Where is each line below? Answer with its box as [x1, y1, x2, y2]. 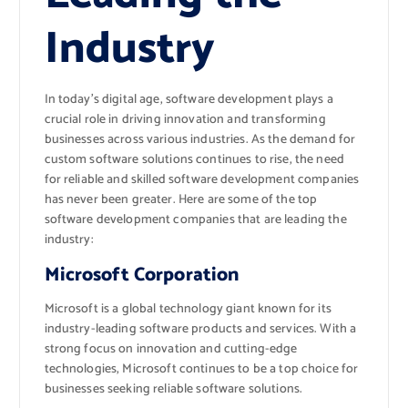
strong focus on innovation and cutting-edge [44, 339, 298, 361]
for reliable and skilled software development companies [44, 169, 360, 191]
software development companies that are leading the [44, 209, 347, 231]
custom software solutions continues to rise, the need [44, 149, 344, 171]
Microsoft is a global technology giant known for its [44, 299, 331, 321]
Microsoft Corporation [44, 260, 240, 291]
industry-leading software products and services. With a [44, 319, 357, 341]
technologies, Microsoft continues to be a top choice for [44, 359, 359, 381]
